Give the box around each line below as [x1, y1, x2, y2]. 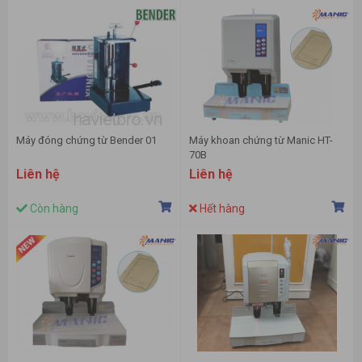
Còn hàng [27, 202, 78, 216]
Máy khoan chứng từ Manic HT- [189, 134, 333, 147]
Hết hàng [197, 202, 245, 216]
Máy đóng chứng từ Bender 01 [16, 134, 157, 147]
